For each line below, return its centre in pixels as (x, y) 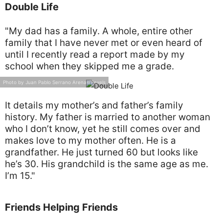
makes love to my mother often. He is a (90, 141)
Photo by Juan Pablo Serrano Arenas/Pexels (54, 82)
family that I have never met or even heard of (104, 43)
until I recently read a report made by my (95, 55)
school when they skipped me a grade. (89, 66)
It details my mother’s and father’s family (94, 105)
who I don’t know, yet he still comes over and (103, 129)
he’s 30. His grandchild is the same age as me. (107, 164)
